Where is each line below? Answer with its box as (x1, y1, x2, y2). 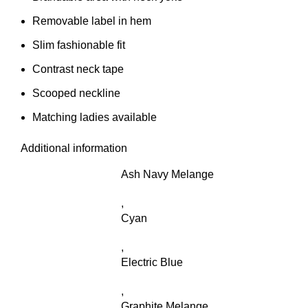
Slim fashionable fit (32, 39, 125, 52)
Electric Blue (121, 256, 183, 269)
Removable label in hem (32, 15, 151, 27)
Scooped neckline (32, 87, 120, 100)
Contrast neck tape (32, 63, 124, 76)
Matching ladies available (32, 111, 157, 124)
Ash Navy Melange (121, 168, 214, 181)
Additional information (21, 142, 127, 155)
